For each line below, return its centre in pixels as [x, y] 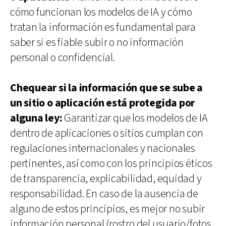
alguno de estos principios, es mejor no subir [108, 209]
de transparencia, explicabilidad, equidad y [106, 179]
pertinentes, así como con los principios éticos [111, 163]
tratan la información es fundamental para [103, 27]
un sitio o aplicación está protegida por [103, 103]
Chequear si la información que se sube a [107, 88]
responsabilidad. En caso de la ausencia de [104, 194]
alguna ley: [36, 118]
